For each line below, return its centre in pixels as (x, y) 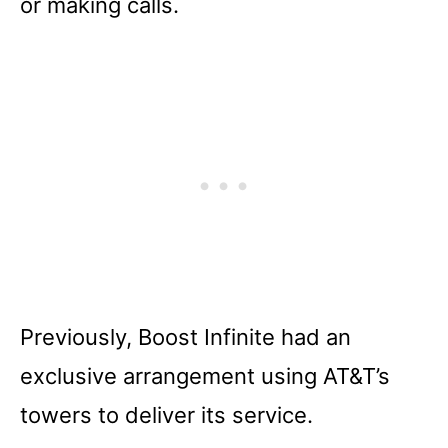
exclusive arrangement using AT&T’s (205, 375)
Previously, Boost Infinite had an (185, 336)
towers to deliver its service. (166, 414)
